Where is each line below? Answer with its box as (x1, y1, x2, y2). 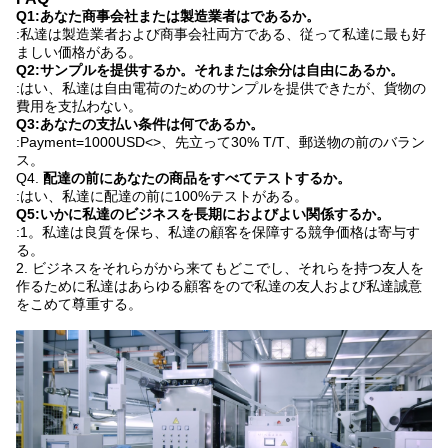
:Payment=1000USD (16, 134, 145, 150)
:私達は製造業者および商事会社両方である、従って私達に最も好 (16, 26, 426, 42)
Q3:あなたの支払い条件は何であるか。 (16, 116, 264, 132)
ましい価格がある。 (16, 44, 142, 60)
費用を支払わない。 (16, 98, 142, 114)
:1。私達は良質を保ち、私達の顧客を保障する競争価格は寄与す (16, 224, 420, 240)
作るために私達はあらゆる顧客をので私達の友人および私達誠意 (16, 278, 422, 294)
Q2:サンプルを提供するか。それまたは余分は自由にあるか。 (16, 62, 404, 78)
